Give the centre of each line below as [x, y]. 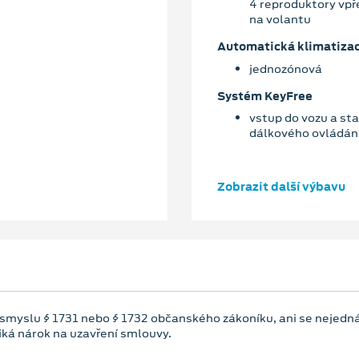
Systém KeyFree [265, 96]
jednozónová [286, 69]
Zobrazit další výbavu [281, 187]
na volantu [280, 19]
